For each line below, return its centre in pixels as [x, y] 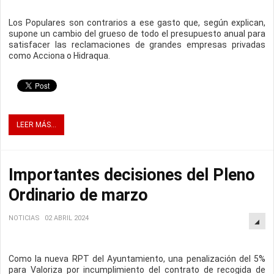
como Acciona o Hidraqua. [59, 56]
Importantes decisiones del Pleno [132, 175]
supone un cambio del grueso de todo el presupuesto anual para [137, 34]
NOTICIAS [24, 218]
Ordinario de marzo [78, 195]
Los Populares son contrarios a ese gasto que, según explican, [137, 23]
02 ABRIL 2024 [67, 218]
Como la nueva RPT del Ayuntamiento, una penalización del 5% [137, 259]
